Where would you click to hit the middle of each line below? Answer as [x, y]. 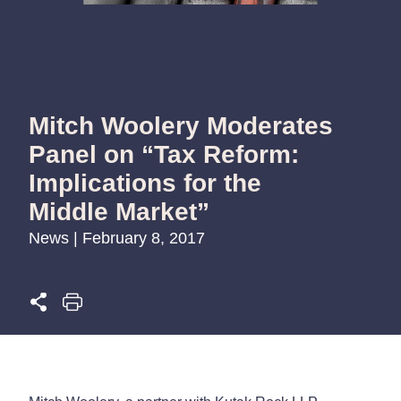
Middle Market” [119, 211]
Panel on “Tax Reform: [164, 154]
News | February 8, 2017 [117, 238]
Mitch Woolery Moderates [181, 125]
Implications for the [145, 183]
